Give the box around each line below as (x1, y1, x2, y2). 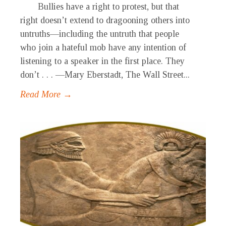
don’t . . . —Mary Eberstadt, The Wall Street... (20, 70, 190, 80)
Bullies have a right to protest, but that (20, 2, 179, 12)
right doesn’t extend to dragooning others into (20, 15, 190, 26)
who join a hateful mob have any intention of (20, 42, 186, 53)
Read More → (20, 89, 72, 100)
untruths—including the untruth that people (20, 29, 179, 39)
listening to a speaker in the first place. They (20, 56, 185, 67)
